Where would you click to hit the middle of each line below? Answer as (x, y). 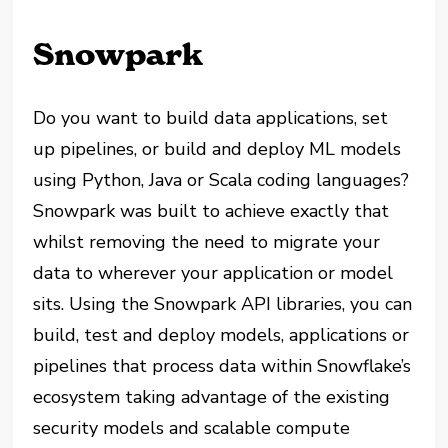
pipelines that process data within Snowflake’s (222, 366)
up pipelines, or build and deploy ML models (217, 149)
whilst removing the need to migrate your (207, 242)
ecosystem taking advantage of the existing (212, 397)
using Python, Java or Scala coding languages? (221, 180)
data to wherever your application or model (213, 273)
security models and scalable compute (192, 428)
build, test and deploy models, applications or (221, 335)
